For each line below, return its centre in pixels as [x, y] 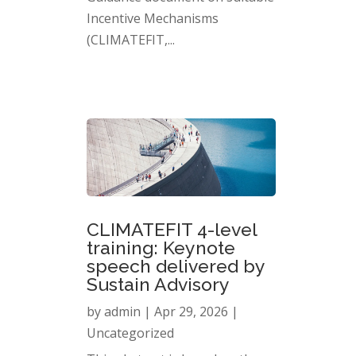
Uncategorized [130, 333]
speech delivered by [175, 265]
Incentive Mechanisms [152, 18]
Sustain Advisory [158, 284]
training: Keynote [161, 247]
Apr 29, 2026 [191, 311]
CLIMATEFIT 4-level [171, 229]
